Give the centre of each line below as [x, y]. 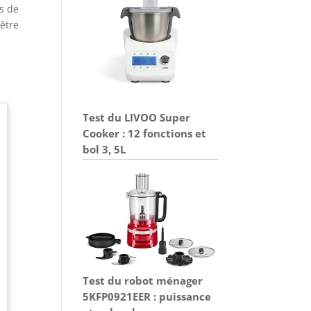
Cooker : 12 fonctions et [145, 133]
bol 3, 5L [104, 149]
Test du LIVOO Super [137, 117]
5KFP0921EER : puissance [147, 296]
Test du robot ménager [143, 280]
